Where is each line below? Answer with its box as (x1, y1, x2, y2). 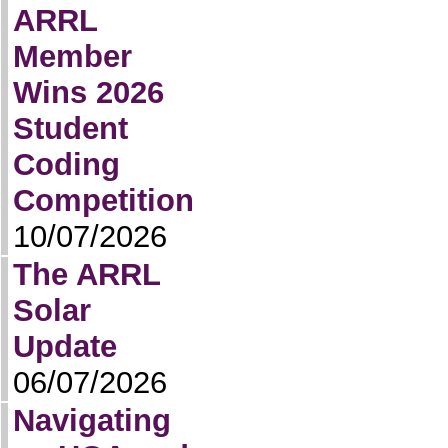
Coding (13, 147, 120, 182)
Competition (13, 183, 194, 218)
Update (13, 329, 117, 364)
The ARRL (13, 257, 160, 292)
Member (13, 39, 132, 74)
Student (13, 111, 128, 146)
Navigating (13, 403, 171, 438)
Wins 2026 (13, 75, 164, 110)
